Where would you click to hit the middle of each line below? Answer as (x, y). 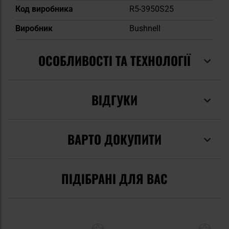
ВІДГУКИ (114, 100)
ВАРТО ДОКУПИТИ (114, 139)
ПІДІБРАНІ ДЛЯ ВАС (114, 179)
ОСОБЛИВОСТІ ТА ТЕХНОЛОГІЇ (114, 61)
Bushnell (145, 29)
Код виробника (44, 9)
